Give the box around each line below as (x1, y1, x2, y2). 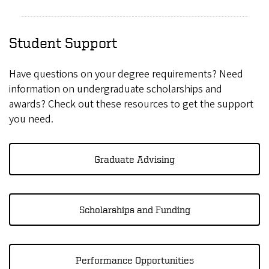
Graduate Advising (94, 153, 175, 165)
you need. (9, 111, 53, 127)
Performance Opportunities (75, 254, 194, 265)
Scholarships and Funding (79, 204, 190, 215)
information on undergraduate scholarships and (9, 81, 222, 97)
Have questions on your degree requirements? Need (9, 66, 243, 82)
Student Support (9, 34, 117, 50)
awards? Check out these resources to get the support (9, 96, 253, 112)
